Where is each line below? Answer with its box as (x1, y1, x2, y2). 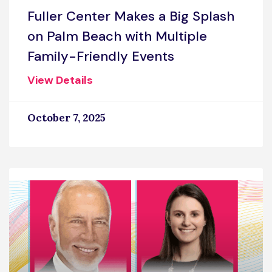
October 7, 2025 (27, 110, 106, 124)
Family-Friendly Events (27, 47, 174, 65)
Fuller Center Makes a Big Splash (27, 7, 234, 25)
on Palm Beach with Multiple (27, 27, 207, 45)
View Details (27, 72, 93, 87)
